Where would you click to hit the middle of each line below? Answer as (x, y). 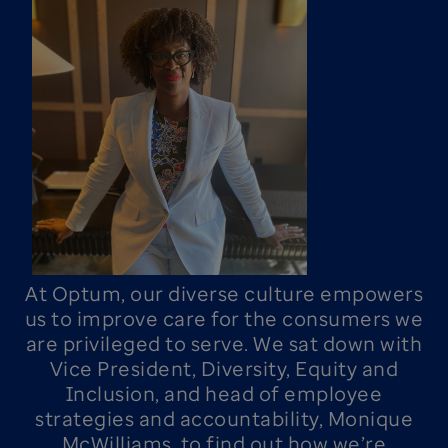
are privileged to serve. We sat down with (224, 343)
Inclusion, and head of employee (224, 393)
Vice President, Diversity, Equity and (224, 368)
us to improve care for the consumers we (224, 318)
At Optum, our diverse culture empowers (224, 293)
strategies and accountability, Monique (224, 418)
